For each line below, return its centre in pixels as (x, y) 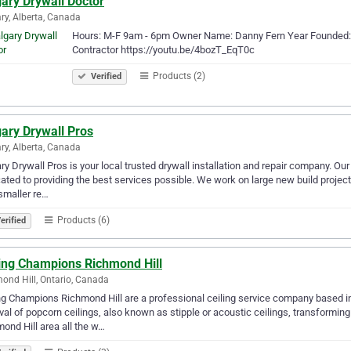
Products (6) (82, 220)
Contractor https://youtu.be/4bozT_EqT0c (163, 49)
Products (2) (178, 76)
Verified (105, 76)
